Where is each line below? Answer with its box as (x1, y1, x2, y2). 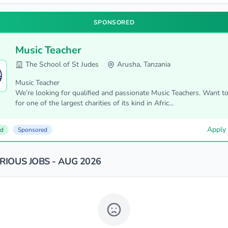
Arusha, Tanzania (117, 60, 170, 69)
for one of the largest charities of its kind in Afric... (15, 98, 174, 108)
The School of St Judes (25, 60, 99, 69)
